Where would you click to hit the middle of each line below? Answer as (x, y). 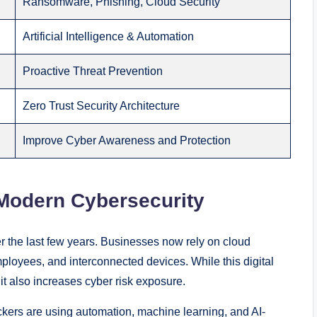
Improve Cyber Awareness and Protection (127, 141)
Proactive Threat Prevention (93, 71)
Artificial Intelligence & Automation (109, 37)
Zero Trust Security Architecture (102, 106)
